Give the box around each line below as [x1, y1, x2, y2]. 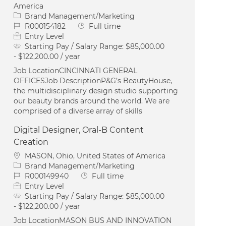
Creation [14, 137, 49, 147]
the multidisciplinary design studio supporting [14, 86, 179, 95]
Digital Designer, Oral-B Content [14, 125, 144, 135]
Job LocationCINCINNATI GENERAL [14, 66, 138, 75]
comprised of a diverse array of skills [14, 106, 143, 116]
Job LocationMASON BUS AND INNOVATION [14, 215, 172, 225]
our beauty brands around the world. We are [14, 96, 170, 105]
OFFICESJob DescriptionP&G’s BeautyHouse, [14, 76, 173, 85]
